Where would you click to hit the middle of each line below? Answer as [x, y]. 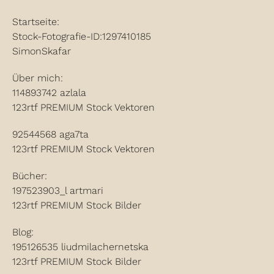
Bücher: [30, 176]
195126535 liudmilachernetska [80, 247]
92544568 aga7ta [50, 134]
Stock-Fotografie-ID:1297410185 [82, 36]
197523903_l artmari [58, 191]
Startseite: [36, 22]
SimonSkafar [42, 51]
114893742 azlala [49, 93]
